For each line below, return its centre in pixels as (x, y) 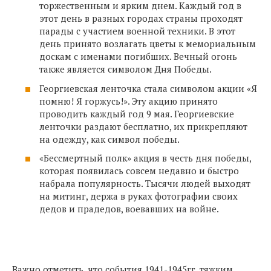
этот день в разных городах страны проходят (141, 18)
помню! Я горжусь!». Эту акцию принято (129, 101)
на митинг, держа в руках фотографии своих (139, 196)
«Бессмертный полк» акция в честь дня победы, (145, 158)
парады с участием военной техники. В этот (137, 31)
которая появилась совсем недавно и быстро (139, 171)
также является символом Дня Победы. (126, 69)
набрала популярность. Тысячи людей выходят (145, 183)
